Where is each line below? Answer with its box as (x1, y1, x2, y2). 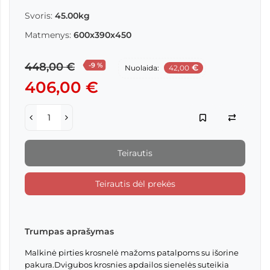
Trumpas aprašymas (25, 226, 114, 237)
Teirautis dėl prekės (95, 178, 175, 190)
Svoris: (25, 10, 52, 22)
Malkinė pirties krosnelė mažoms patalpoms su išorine (25, 248, 239, 258)
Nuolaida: (125, 63, 159, 73)
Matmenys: (25, 30, 71, 41)
